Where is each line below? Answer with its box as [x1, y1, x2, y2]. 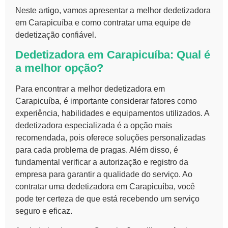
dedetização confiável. [15, 30, 96, 39]
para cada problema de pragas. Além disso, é [15, 146, 178, 155]
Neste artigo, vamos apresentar [15, 6, 130, 15]
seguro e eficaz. [15, 207, 72, 216]
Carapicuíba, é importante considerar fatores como [15, 97, 197, 106]
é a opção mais [115, 121, 172, 130]
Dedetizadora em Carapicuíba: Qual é [15, 48, 210, 62]
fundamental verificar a [15, 158, 99, 167]
